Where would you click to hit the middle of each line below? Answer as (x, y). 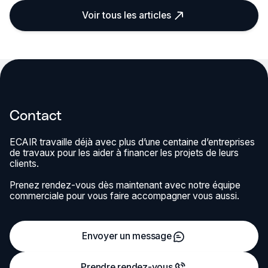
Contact (35, 114)
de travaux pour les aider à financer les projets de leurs (124, 153)
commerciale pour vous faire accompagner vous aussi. (124, 196)
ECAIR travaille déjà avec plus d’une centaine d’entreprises (132, 142)
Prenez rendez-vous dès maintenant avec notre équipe (125, 185)
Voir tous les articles (127, 16)
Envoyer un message (127, 236)
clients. (24, 164)
